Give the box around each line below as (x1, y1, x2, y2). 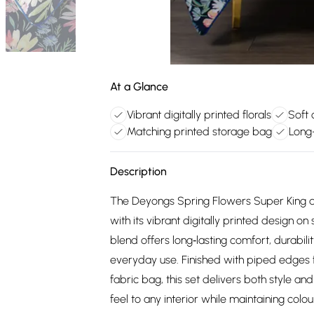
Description (110, 165, 167, 178)
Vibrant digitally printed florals (127, 108, 271, 121)
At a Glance (110, 80, 168, 93)
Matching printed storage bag (127, 125, 272, 138)
